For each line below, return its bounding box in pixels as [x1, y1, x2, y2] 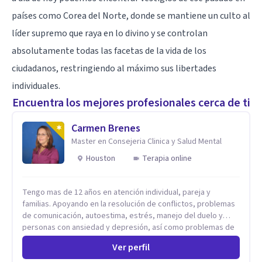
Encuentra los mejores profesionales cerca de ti [12, 94, 250, 111]
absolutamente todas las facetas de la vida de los [12, 44, 206, 57]
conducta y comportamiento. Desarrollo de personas [22, 233, 208, 245]
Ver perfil [112, 240, 150, 254]
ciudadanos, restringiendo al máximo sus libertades [12, 61, 216, 75]
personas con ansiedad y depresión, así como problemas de [22, 221, 235, 233]
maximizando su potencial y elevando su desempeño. [22, 244, 70, 257]
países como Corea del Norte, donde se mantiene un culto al [12, 9, 250, 22]
